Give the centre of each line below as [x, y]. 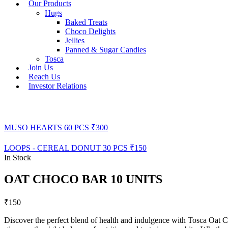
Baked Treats [86, 22]
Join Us [41, 68]
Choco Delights [90, 31]
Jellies [75, 40]
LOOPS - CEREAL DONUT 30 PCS [66, 148]
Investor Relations [58, 86]
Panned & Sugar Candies [106, 49]
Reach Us [44, 77]
